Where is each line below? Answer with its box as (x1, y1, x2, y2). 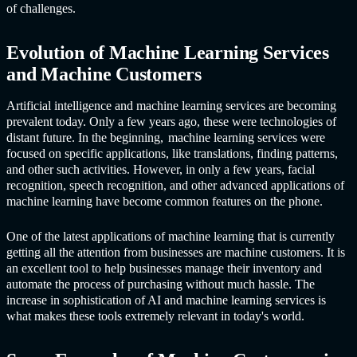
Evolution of (6, 41, 105, 63)
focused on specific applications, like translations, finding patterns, (6, 146, 338, 161)
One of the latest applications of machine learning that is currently (6, 229, 335, 244)
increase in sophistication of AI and (6, 292, 182, 308)
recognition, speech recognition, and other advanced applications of (6, 178, 344, 193)
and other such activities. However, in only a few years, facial (6, 162, 315, 177)
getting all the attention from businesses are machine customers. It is (6, 245, 345, 260)
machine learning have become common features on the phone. (6, 194, 329, 209)
